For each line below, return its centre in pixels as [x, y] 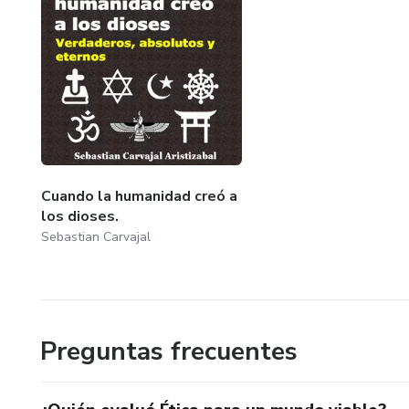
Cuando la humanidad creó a [139, 196]
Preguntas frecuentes [169, 351]
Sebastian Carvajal [96, 236]
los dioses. [80, 216]
